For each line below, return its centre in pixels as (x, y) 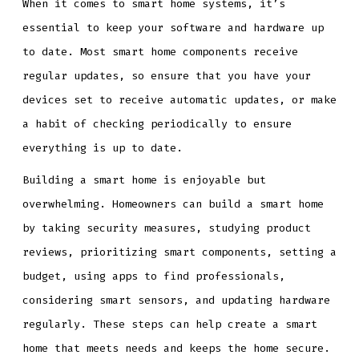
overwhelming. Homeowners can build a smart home (173, 204)
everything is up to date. (102, 148)
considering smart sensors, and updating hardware (176, 300)
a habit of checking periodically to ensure (157, 124)
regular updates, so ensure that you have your (166, 76)
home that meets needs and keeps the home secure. (176, 348)
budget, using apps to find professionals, (153, 276)
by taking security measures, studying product (166, 228)
